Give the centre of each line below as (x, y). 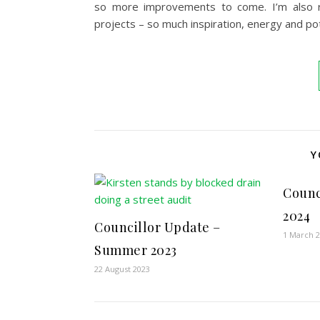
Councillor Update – (157, 227)
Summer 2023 (136, 250)
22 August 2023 (122, 269)
